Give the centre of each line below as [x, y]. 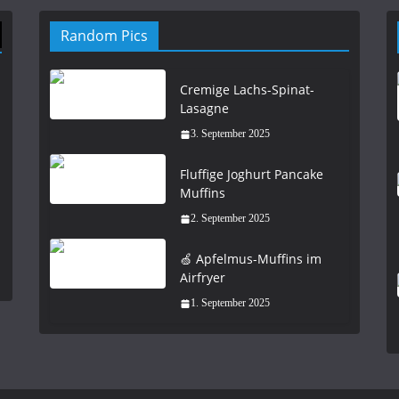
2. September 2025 [230, 218]
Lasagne [204, 108]
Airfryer [203, 277]
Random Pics [104, 36]
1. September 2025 [230, 303]
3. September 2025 [230, 134]
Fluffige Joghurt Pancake [252, 174]
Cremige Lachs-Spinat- [247, 90]
